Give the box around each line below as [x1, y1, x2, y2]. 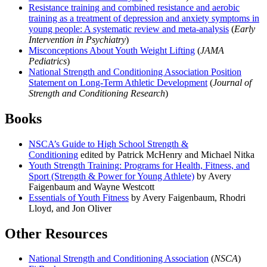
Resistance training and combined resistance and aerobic [29, 2, 240, 13]
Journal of [213, 77, 252, 88]
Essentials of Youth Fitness [29, 192, 129, 203]
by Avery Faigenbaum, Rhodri [129, 192, 246, 203]
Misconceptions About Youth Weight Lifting [29, 45, 195, 55]
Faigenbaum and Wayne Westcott [29, 181, 154, 192]
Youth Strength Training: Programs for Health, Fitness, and [29, 160, 250, 170]
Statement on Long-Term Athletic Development [29, 77, 207, 88]
